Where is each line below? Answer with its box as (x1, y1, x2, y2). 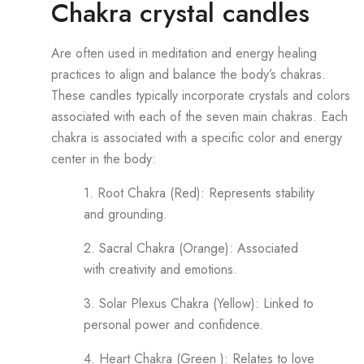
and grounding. (84, 204, 167, 223)
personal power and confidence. (84, 314, 263, 334)
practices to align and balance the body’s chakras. (51, 64, 326, 84)
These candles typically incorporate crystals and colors (51, 85, 350, 105)
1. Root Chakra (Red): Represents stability (84, 183, 314, 202)
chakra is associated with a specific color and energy (51, 128, 342, 147)
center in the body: (51, 149, 156, 168)
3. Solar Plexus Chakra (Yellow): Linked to (84, 293, 314, 313)
